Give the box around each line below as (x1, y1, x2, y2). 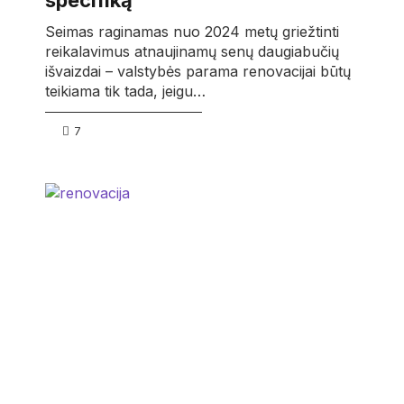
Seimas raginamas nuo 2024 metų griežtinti (44, 23, 339, 41)
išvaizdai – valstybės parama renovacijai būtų (44, 62, 351, 81)
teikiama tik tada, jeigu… (44, 82, 206, 101)
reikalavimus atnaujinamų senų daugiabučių (44, 42, 339, 61)
